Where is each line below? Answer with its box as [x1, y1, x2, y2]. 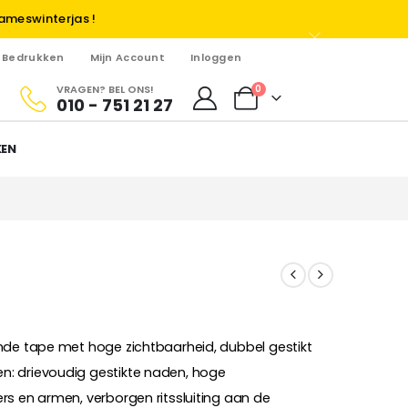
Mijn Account [89, 50, 165, 65]
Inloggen [189, 50, 242, 65]
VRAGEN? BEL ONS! [56, 81, 154, 97]
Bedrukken [2, 50, 65, 65]
